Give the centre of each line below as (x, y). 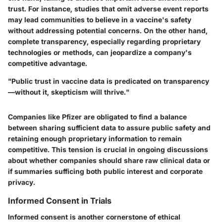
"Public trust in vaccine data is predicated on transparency (109, 81)
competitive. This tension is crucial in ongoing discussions (108, 150)
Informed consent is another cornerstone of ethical (94, 217)
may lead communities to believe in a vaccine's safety (100, 20)
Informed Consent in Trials (60, 201)
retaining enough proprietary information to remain (95, 139)
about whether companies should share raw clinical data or (109, 161)
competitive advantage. (48, 63)
